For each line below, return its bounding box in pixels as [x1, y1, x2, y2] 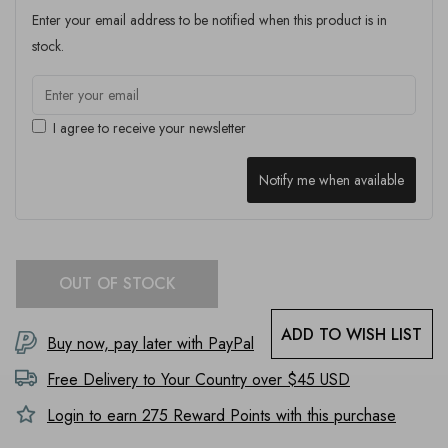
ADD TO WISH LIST [281, 322, 423, 346]
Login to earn [47, 404, 142, 427]
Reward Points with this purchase [168, 404, 396, 427]
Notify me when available [259, 170, 404, 190]
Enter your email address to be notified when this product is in [32, 10, 387, 30]
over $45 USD [247, 368, 350, 391]
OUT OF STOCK [58, 272, 176, 295]
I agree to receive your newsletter [53, 118, 246, 138]
